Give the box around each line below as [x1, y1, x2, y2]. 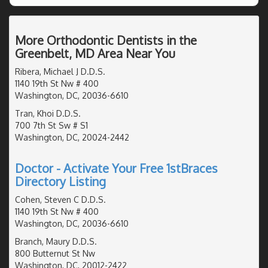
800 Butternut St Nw [15, 248, 95, 258]
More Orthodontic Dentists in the [15, 32, 197, 48]
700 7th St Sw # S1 [15, 120, 88, 130]
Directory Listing [15, 173, 106, 189]
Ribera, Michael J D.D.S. [15, 66, 105, 77]
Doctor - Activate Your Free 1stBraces [15, 160, 218, 176]
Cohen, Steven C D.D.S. [15, 194, 106, 205]
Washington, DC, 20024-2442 [15, 132, 129, 142]
